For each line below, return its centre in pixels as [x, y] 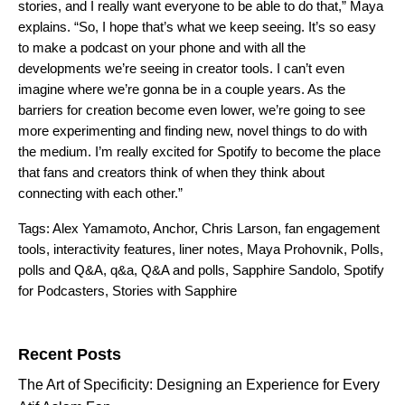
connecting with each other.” [100, 193]
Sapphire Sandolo [284, 269]
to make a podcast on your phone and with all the [162, 47]
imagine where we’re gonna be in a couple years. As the [182, 89]
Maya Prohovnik [295, 249]
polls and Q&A [61, 269]
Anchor [174, 228]
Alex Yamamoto [99, 228]
